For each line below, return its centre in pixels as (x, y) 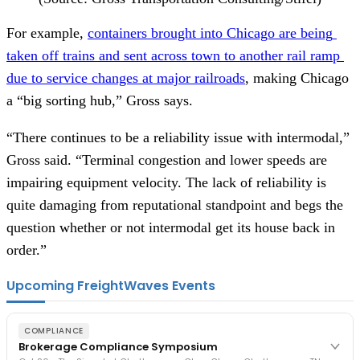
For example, (47, 33)
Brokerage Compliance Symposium (118, 347)
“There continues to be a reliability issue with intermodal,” (178, 138)
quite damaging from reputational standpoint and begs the (175, 205)
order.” (29, 250)
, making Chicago (297, 78)
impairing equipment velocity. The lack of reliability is (166, 183)
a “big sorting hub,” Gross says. (104, 101)
